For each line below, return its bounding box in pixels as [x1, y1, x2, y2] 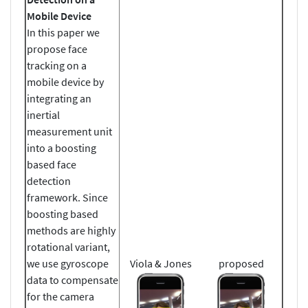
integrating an [27, 91, 91, 105]
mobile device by [27, 74, 104, 89]
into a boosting [27, 140, 96, 155]
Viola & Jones [129, 256, 192, 270]
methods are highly [27, 223, 115, 237]
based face [27, 157, 76, 171]
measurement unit [27, 124, 112, 138]
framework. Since [27, 190, 108, 204]
